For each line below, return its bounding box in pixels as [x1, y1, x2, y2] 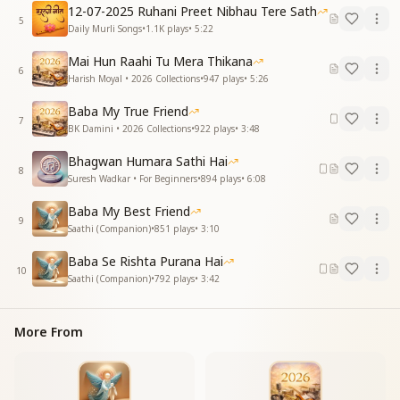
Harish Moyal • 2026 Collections [68, 71, 200, 85]
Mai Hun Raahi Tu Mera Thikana [68, 52, 253, 70]
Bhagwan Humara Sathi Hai [68, 152, 228, 170]
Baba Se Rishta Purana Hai [68, 252, 223, 270]
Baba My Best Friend [68, 202, 190, 220]
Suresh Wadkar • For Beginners [68, 171, 197, 185]
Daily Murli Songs [68, 21, 142, 35]
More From [14, 323, 83, 340]
